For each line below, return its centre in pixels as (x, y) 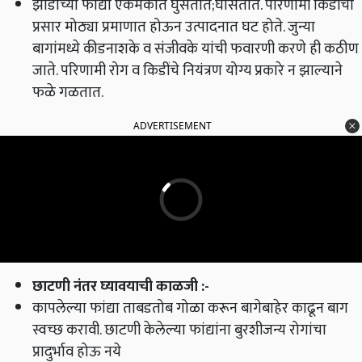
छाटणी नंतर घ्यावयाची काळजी (117, 287)
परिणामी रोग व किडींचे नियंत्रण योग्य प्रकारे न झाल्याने (200, 71)
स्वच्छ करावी (66, 330)
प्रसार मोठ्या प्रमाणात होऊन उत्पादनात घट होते (158, 27)
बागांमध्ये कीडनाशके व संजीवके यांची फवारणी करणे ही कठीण (196, 49)
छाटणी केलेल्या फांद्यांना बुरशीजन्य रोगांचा (214, 330)
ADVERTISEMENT (173, 126)
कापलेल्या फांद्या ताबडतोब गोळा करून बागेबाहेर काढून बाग (190, 309)
